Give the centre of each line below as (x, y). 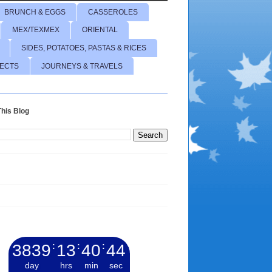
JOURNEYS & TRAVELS (82, 66)
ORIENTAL (100, 30)
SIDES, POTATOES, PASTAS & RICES (84, 48)
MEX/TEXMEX (36, 30)
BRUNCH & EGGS (35, 12)
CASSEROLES (113, 12)
